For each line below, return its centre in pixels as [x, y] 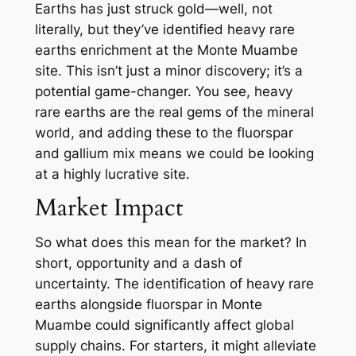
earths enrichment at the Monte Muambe [166, 50]
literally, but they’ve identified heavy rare [164, 30]
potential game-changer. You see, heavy [163, 92]
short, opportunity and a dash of [138, 263]
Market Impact [108, 208]
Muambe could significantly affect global [164, 325]
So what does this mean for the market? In [170, 243]
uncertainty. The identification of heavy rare [174, 284]
